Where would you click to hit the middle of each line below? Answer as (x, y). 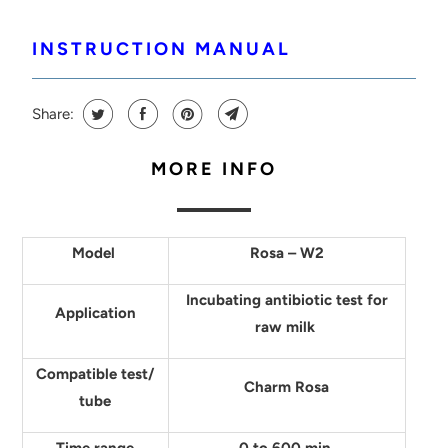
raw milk (286, 327)
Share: (52, 114)
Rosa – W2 (286, 253)
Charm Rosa (287, 387)
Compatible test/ (95, 374)
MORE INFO (214, 169)
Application (95, 313)
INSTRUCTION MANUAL (161, 49)
